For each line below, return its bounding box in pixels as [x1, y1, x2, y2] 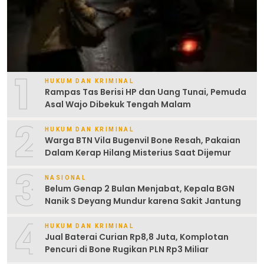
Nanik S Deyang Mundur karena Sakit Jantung [45, 195, 241, 207]
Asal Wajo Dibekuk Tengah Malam [45, 98, 191, 111]
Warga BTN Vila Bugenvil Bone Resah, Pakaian [45, 134, 240, 147]
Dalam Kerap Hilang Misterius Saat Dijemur [45, 147, 231, 159]
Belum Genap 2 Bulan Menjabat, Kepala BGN [45, 183, 235, 195]
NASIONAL [45, 174, 87, 181]
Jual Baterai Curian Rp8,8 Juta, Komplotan [45, 231, 229, 243]
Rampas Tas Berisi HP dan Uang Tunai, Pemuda [45, 86, 246, 98]
